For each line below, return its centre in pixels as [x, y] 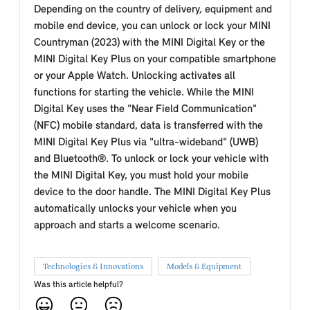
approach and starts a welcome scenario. [127, 226]
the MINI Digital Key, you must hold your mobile [141, 176]
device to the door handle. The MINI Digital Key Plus [152, 192]
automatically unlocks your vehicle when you [135, 209]
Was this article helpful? [79, 285]
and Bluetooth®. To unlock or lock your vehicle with [151, 159]
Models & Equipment [204, 266]
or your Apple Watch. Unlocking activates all [135, 76]
